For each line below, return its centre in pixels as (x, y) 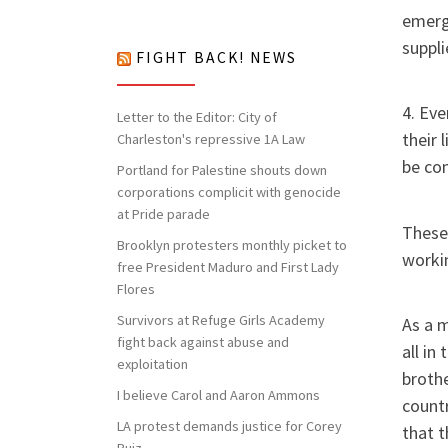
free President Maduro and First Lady (228, 266)
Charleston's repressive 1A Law (211, 139)
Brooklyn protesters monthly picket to (232, 244)
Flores (136, 288)
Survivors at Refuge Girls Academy (221, 319)
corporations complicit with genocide (229, 191)
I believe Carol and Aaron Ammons (218, 394)
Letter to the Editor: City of (197, 117)
